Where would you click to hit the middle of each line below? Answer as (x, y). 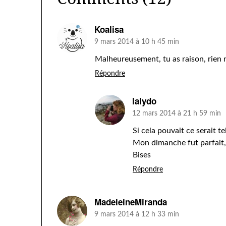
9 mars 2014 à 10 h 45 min (137, 42)
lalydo (144, 101)
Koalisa (109, 29)
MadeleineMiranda (131, 202)
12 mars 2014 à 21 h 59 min (177, 114)
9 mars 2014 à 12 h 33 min (137, 214)
